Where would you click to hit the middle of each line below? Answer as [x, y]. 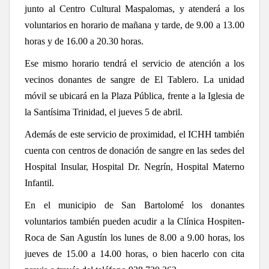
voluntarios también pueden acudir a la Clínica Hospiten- [134, 222]
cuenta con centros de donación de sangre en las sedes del [134, 151]
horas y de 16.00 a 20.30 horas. [84, 41]
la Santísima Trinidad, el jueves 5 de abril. [104, 112]
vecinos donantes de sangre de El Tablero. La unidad [134, 80]
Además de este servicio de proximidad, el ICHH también [134, 134]
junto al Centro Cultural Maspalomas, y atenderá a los [134, 9]
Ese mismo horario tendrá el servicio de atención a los [134, 64]
